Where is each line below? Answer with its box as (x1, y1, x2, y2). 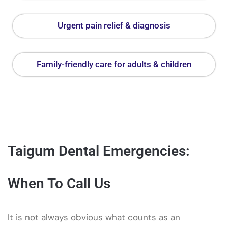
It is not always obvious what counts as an (8, 211, 180, 223)
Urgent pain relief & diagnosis (58, 20, 170, 31)
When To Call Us (8, 175, 110, 192)
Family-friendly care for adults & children (37, 59, 191, 69)
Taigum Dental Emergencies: (8, 142, 190, 159)
